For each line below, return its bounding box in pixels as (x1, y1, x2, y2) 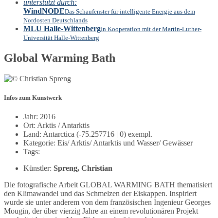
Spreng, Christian (54, 164, 112, 173)
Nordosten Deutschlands (23, 17, 88, 24)
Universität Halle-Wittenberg (23, 34, 99, 41)
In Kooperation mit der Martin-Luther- (101, 25, 201, 33)
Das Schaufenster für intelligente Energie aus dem (65, 8, 195, 15)
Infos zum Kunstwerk (4, 93, 62, 101)
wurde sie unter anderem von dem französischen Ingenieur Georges (4, 198, 211, 207)
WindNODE (23, 7, 65, 15)
